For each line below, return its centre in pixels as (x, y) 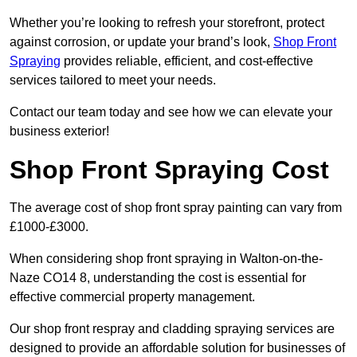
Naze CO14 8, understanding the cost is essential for (158, 278)
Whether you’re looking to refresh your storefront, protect (167, 23)
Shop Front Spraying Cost (169, 170)
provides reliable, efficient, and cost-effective (187, 61)
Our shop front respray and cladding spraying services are (172, 329)
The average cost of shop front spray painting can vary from (176, 208)
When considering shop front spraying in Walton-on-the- (166, 259)
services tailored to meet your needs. (113, 80)
